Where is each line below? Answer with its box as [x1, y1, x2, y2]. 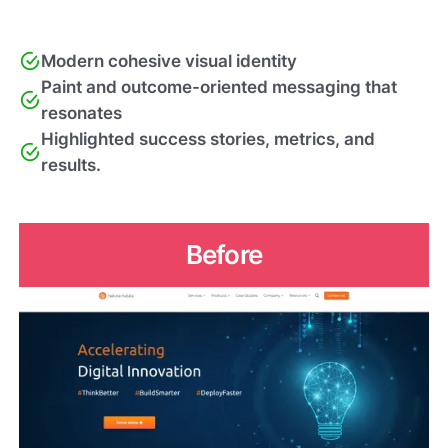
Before [186, 238, 262, 270]
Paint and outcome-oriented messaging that [41, 77, 398, 98]
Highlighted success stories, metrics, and [41, 129, 376, 150]
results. [41, 155, 102, 176]
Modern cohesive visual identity [41, 51, 298, 72]
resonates [41, 103, 123, 124]
